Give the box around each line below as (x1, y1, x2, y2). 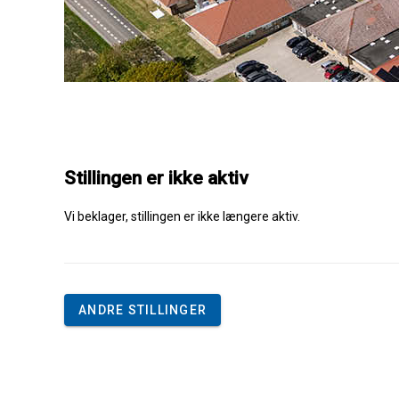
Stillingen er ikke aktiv (64, 167, 248, 190)
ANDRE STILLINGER (78, 302, 207, 317)
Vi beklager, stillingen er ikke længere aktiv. (64, 208, 300, 224)
